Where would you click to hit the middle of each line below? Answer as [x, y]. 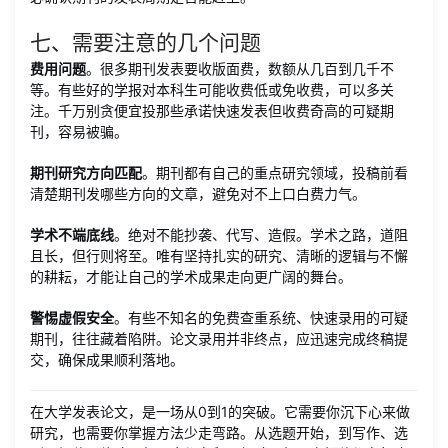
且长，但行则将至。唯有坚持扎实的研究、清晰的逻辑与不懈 [219, 255]
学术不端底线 [72, 234]
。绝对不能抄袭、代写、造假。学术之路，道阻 [261, 234]
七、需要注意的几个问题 [145, 42]
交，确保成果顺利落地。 [107, 359]
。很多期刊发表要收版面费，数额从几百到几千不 [240, 68]
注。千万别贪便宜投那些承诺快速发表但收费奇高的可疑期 [212, 110]
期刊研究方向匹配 [86, 172]
